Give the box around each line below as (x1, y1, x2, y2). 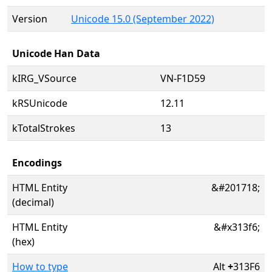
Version (12, 12, 47, 25)
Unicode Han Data (12, 47, 100, 60)
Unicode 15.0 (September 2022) (71, 12, 214, 25)
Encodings (12, 156, 62, 169)
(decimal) (12, 195, 54, 209)
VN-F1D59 (160, 72, 205, 85)
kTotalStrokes (12, 121, 75, 135)
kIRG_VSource (12, 72, 76, 85)
